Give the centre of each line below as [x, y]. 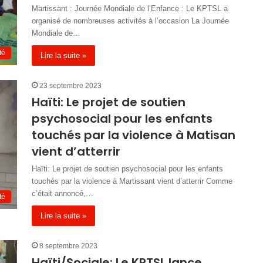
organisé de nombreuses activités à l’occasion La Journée [130, 21]
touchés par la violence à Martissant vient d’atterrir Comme [132, 181]
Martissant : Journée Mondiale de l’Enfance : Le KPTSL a [130, 9]
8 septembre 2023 [68, 246]
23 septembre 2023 [70, 86]
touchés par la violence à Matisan [134, 135]
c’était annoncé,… [63, 193]
